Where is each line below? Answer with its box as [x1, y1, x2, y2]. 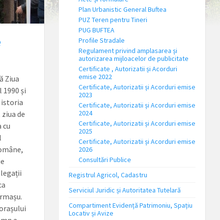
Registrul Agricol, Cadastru [68, 170, 147, 179]
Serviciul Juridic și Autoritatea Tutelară [68, 186, 181, 194]
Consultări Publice [78, 155, 131, 164]
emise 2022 [78, 72, 112, 81]
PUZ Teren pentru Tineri [78, 15, 147, 24]
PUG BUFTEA [78, 26, 114, 34]
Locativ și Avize [68, 209, 113, 218]
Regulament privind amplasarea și [78, 46, 177, 55]
